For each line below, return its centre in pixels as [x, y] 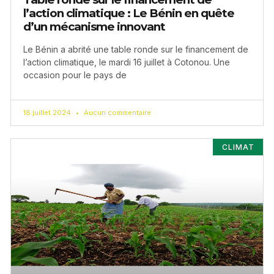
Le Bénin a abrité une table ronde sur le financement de [136, 50]
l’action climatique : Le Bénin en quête [129, 13]
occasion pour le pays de [75, 75]
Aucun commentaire [117, 113]
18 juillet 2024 [48, 113]
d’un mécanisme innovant [94, 27]
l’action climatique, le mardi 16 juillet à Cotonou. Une [127, 62]
